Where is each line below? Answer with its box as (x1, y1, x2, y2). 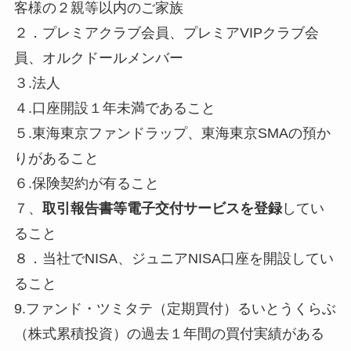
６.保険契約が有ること (13, 175, 159, 192)
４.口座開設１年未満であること (13, 100, 215, 117)
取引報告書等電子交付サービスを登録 (42, 201, 282, 217)
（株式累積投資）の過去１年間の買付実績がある (13, 326, 324, 342)
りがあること (13, 150, 99, 167)
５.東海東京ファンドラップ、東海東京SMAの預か (13, 125, 331, 142)
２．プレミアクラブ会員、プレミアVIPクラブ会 (13, 25, 319, 42)
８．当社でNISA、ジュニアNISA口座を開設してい (13, 251, 334, 267)
